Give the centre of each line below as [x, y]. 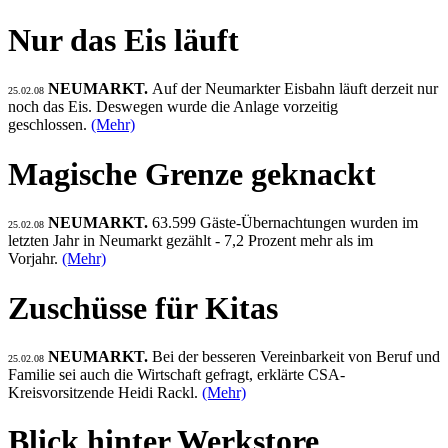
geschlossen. [49, 125]
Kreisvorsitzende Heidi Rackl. [105, 393]
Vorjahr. [35, 259]
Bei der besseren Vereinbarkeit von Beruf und [296, 357]
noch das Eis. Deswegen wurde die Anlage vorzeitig [173, 107]
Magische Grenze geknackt [192, 173]
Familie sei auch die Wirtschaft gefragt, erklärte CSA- [176, 375]
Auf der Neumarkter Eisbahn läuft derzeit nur [295, 89]
